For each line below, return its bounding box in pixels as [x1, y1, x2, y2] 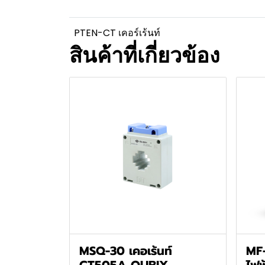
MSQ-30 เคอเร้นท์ [79, 241, 172, 260]
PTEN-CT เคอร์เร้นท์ [74, 26, 160, 40]
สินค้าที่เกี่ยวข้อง [69, 40, 220, 70]
